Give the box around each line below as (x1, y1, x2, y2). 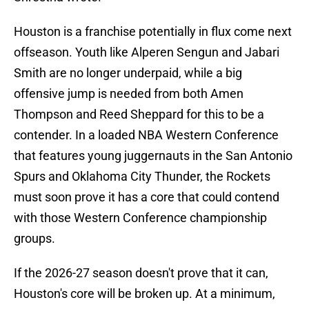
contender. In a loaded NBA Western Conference (14, 128, 279, 143)
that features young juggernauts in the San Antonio (14, 148, 292, 163)
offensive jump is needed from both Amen (14, 86, 243, 101)
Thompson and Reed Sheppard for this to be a (14, 107, 264, 122)
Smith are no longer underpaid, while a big (14, 66, 242, 81)
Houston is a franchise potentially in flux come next (14, 24, 292, 39)
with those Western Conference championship (14, 210, 267, 226)
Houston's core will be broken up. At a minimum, (14, 286, 275, 301)
